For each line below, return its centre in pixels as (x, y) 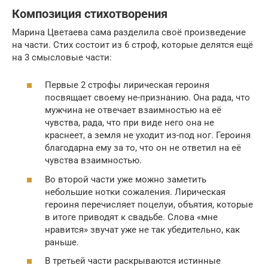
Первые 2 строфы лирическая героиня (127, 85)
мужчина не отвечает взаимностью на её (133, 110)
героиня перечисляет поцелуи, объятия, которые (149, 204)
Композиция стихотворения (90, 14)
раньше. (62, 242)
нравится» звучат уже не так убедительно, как (142, 229)
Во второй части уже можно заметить (126, 179)
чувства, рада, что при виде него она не (130, 123)
